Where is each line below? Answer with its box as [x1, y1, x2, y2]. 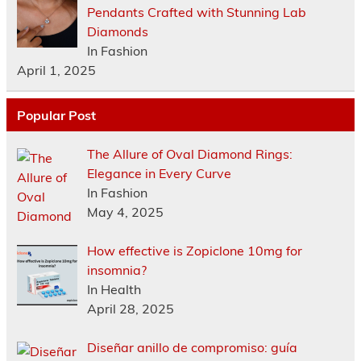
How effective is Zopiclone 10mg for [86, 243, 302, 259]
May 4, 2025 [86, 204, 164, 221]
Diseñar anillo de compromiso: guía [86, 339, 297, 356]
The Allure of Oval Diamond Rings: [86, 146, 293, 163]
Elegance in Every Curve [86, 165, 231, 182]
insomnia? [86, 262, 147, 279]
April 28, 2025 [86, 301, 174, 317]
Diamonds [86, 23, 148, 40]
